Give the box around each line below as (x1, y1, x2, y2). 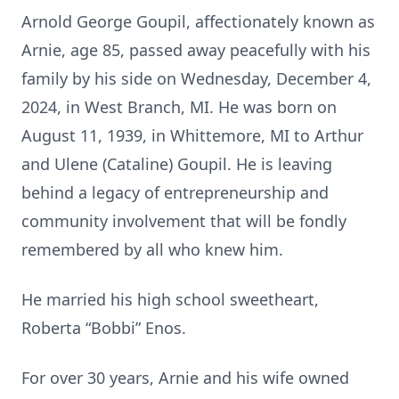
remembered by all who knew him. (21, 239, 283, 260)
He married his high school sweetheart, (21, 289, 319, 310)
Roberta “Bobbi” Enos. (21, 317, 191, 338)
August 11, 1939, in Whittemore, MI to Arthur (21, 125, 363, 146)
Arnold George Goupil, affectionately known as (21, 11, 375, 32)
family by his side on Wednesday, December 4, (21, 68, 371, 89)
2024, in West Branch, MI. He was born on (21, 96, 337, 118)
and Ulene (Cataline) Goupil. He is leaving (21, 153, 332, 175)
